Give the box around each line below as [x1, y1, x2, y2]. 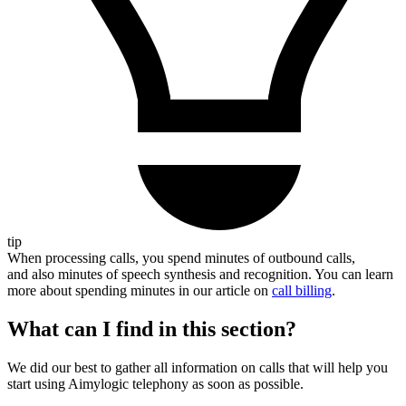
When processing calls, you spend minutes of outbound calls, [7, 249, 355, 266]
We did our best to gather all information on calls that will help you [7, 359, 388, 375]
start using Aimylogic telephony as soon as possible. [7, 375, 304, 391]
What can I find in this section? [7, 316, 296, 341]
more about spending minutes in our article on [7, 282, 272, 298]
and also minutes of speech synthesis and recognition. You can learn [7, 266, 393, 282]
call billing [272, 282, 332, 298]
